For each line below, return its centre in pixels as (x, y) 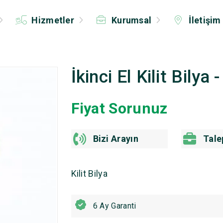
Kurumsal (131, 20)
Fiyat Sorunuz (119, 108)
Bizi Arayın (115, 139)
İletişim (204, 20)
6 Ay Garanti (114, 206)
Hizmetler (53, 20)
